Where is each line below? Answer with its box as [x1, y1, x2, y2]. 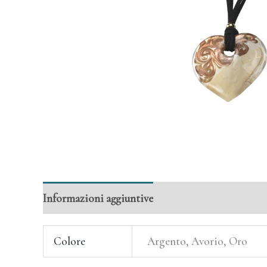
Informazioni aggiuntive [43, 191, 153, 205]
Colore [54, 234, 86, 248]
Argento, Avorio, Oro [147, 234, 248, 248]
